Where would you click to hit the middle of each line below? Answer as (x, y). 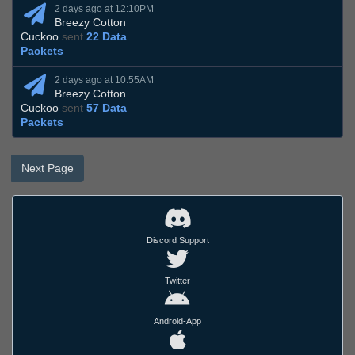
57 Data (107, 108)
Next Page (48, 168)
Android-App (177, 321)
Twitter (177, 281)
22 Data (107, 37)
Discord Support (177, 240)
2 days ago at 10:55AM (104, 80)
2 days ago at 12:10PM (104, 9)
